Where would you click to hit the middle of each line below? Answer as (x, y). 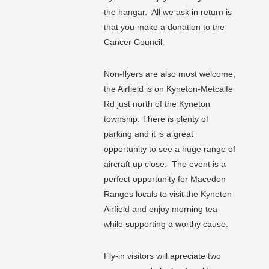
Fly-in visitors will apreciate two (162, 256)
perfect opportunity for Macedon (165, 179)
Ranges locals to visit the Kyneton (168, 194)
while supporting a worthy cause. (166, 224)
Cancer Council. (135, 42)
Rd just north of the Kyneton (157, 104)
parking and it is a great (149, 134)
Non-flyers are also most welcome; (170, 74)
